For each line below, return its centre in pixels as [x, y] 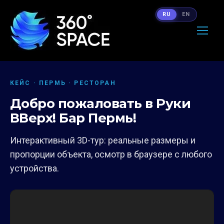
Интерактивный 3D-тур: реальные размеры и [103, 140]
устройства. [34, 168]
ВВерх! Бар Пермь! [73, 118]
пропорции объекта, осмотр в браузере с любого [111, 154]
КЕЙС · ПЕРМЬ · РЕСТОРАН [63, 83]
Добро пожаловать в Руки [100, 103]
